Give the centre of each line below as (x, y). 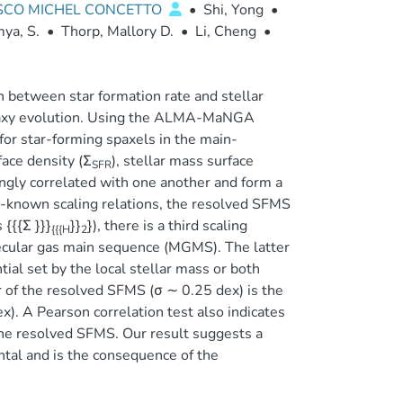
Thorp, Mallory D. (117, 31)
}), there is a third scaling (167, 226)
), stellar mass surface (182, 161)
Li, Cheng (225, 31)
